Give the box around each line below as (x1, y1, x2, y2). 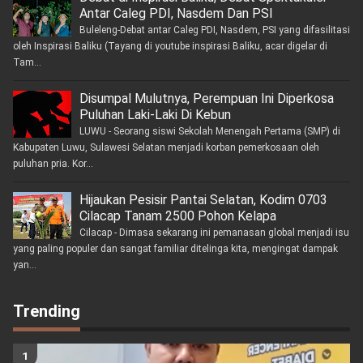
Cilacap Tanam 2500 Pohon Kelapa (79, 208, 276, 224)
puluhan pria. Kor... (12, 158, 93, 170)
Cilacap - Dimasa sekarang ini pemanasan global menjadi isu (79, 227, 349, 239)
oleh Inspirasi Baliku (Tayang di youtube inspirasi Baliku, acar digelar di (12, 41, 327, 53)
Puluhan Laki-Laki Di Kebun (79, 107, 231, 123)
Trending (12, 301, 80, 322)
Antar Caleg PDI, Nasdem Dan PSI (79, 6, 273, 22)
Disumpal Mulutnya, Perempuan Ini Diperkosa (79, 91, 334, 107)
